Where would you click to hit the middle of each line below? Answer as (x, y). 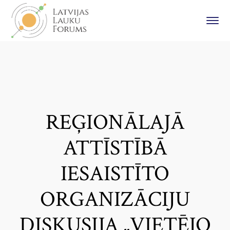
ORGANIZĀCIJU (115, 199)
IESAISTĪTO (115, 174)
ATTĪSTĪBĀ (115, 148)
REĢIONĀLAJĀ (115, 122)
